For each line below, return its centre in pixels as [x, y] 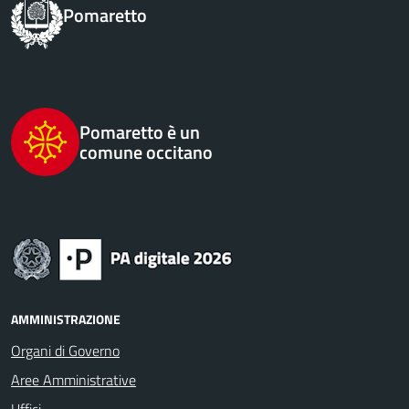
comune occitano [146, 152]
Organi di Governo [65, 351]
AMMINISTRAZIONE [66, 319]
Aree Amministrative [73, 380]
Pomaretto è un [140, 131]
